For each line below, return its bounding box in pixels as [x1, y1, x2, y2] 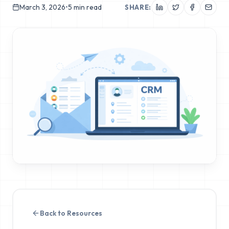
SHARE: [125, 3, 151, 11]
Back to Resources [39, 208, 102, 218]
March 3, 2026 [19, 2, 65, 12]
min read [72, 2, 102, 12]
